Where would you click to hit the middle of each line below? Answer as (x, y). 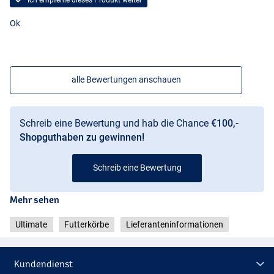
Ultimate (31, 224)
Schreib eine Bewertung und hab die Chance (115, 123)
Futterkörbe (87, 224)
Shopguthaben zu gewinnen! (82, 137)
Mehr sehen (35, 199)
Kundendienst (44, 264)
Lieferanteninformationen (174, 224)
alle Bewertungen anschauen (126, 79)
